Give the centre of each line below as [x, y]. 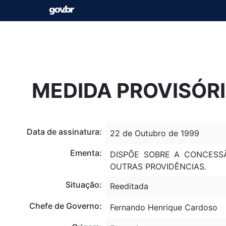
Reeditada [129, 186]
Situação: [83, 184]
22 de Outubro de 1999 [154, 133]
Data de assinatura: [64, 131]
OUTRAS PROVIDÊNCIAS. [158, 166]
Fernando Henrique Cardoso [163, 207]
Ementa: [86, 153]
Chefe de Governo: [65, 206]
